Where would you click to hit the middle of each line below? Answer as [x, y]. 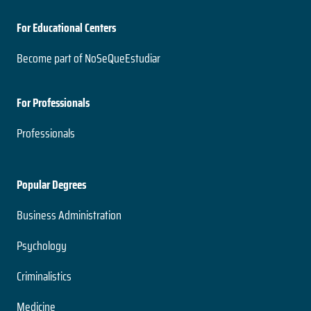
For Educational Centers [66, 27]
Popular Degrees [51, 184]
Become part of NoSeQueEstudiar [89, 58]
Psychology [42, 245]
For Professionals [53, 102]
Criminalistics [44, 276]
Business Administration [69, 215]
